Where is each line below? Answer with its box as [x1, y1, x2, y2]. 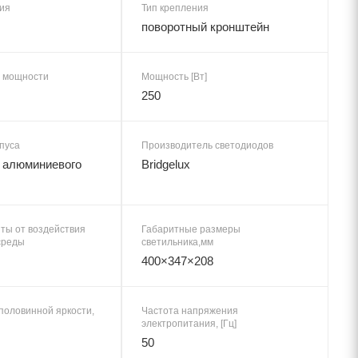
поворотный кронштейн [141, 19, 269, 34]
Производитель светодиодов [141, 139, 273, 151]
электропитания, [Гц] [141, 317, 237, 329]
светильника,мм [141, 236, 213, 248]
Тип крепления [141, 2, 209, 14]
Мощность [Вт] [141, 70, 207, 82]
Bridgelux [141, 157, 190, 171]
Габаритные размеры [141, 223, 241, 235]
